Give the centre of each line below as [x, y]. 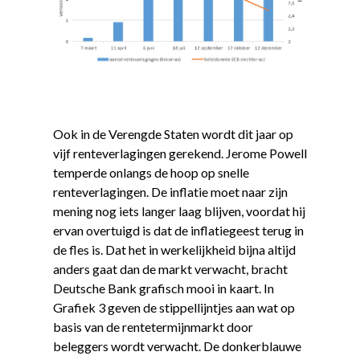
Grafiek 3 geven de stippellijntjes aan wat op [174, 307]
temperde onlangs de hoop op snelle [151, 172]
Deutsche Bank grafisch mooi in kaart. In [163, 288]
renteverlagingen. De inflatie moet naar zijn [170, 191]
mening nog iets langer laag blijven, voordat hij [179, 211]
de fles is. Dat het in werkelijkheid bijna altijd [174, 249]
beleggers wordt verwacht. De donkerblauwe [177, 346]
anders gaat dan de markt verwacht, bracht [170, 268]
